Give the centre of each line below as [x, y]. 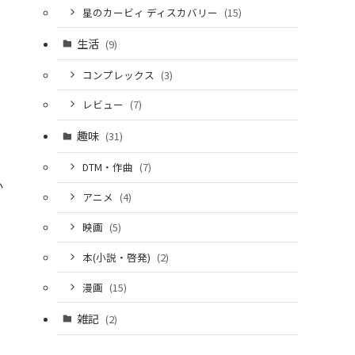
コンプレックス [119, 74]
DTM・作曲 [109, 167]
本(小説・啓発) [117, 257]
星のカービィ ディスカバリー [151, 12]
